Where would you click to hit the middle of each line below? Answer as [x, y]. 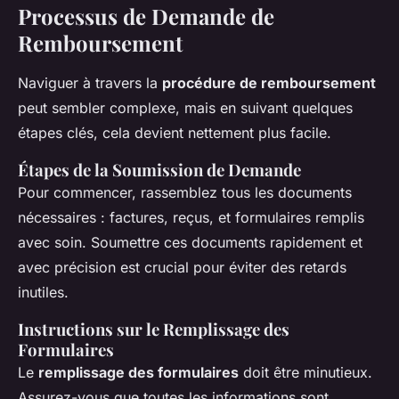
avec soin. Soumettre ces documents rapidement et [190, 243]
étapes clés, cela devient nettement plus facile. [175, 133]
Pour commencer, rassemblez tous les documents [185, 193]
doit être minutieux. [305, 373]
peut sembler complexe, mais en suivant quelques [185, 108]
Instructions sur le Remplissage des [154, 330]
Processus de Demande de [146, 16]
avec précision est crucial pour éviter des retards [182, 268]
